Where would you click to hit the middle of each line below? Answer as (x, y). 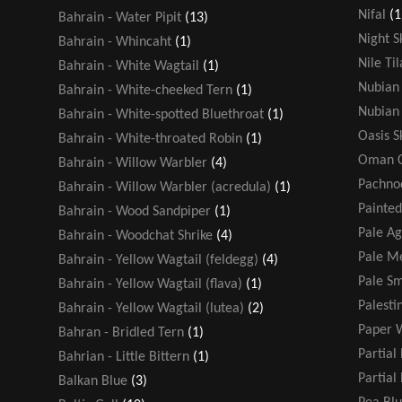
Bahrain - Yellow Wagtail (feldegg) (158, 260)
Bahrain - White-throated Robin (150, 139)
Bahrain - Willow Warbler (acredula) (165, 187)
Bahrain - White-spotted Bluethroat (161, 114)
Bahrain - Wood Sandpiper (135, 211)
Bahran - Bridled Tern (121, 332)
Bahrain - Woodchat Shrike (135, 236)
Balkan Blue (93, 381)
